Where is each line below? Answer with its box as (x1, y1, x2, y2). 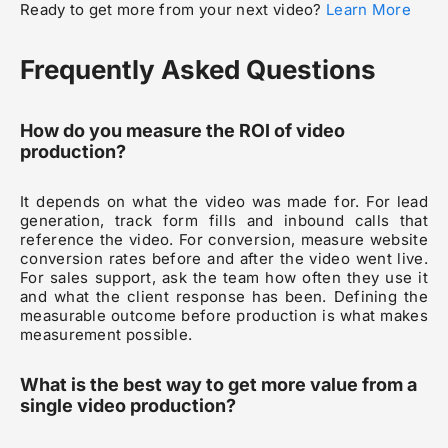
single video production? (20, 395, 236, 417)
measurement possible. (20, 325, 193, 345)
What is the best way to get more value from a (20, 374, 417, 396)
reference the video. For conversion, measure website (20, 230, 428, 250)
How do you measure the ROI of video (20, 120, 345, 142)
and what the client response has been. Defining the (20, 287, 428, 307)
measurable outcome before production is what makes (20, 306, 428, 326)
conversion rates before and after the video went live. (20, 249, 428, 269)
